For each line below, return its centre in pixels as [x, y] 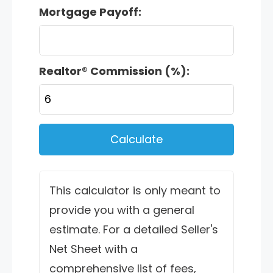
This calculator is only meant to [135, 190]
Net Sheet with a [94, 249]
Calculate [136, 139]
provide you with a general [122, 210]
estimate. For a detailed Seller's [134, 229]
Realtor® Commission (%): [114, 71]
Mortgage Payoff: [90, 12]
